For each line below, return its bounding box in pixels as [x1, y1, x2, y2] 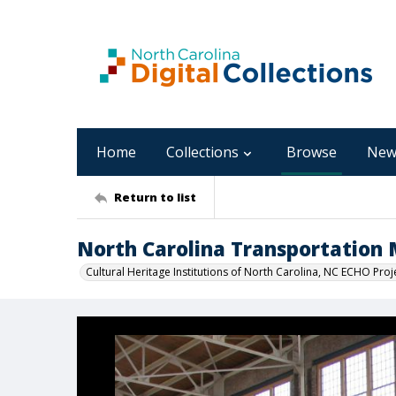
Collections [166, 142, 239, 162]
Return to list [114, 188, 196, 205]
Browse [286, 142, 337, 162]
